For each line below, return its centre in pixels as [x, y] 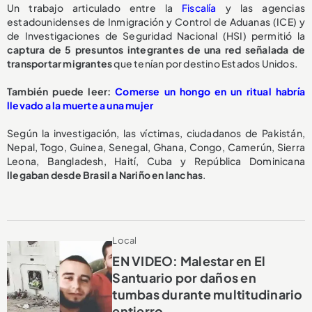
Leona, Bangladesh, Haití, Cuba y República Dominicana [156, 161]
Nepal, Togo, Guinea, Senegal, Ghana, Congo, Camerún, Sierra [156, 147]
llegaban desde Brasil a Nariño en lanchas [105, 174]
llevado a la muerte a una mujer [80, 105]
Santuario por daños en [184, 277]
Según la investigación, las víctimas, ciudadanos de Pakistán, [156, 133]
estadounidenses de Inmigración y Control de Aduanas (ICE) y [156, 21]
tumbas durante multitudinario [208, 294]
